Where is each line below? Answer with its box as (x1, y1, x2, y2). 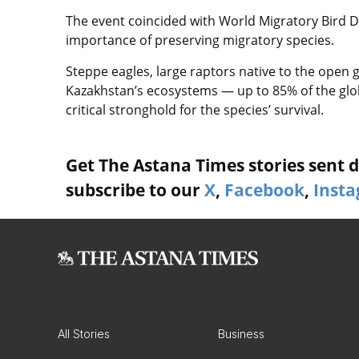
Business (218, 326, 264, 341)
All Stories (58, 326, 110, 341)
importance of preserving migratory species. (66, 30, 337, 49)
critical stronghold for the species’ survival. (66, 100, 324, 119)
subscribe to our (66, 178, 204, 201)
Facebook (224, 178, 305, 201)
